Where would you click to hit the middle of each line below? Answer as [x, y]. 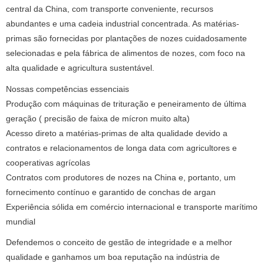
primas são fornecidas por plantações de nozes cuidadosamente [126, 39]
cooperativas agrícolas [48, 163]
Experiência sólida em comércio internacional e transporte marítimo [132, 207]
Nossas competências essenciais [67, 89]
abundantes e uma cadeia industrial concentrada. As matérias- [123, 24]
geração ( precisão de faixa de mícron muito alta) [98, 118]
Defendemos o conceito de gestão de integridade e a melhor [119, 242]
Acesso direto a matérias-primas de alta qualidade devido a [117, 133]
